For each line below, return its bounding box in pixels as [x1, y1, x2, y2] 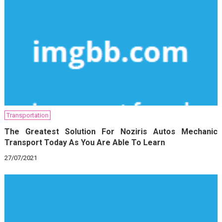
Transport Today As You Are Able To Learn [4, 137, 166, 147]
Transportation [6, 111, 49, 119]
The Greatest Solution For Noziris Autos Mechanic [4, 126, 218, 136]
